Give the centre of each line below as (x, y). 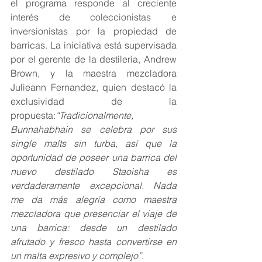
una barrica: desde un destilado (94, 227)
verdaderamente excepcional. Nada (94, 185)
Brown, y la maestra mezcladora (94, 73)
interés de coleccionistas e (94, 17)
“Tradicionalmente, (94, 115)
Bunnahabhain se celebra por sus (94, 129)
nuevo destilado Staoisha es (94, 171)
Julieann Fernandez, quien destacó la (94, 87)
